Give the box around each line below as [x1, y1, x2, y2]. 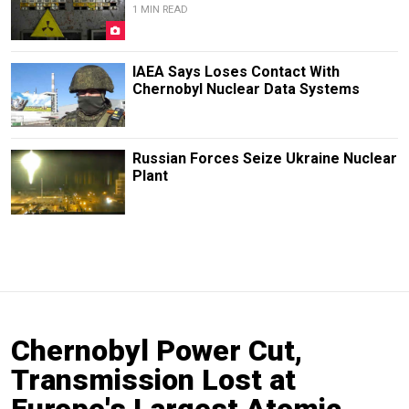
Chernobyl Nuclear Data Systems [131, 80, 360, 99]
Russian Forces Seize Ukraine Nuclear [131, 150, 397, 168]
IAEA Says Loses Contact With [131, 63, 340, 81]
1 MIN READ [131, 3, 188, 16]
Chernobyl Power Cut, [11, 332, 302, 368]
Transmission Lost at [11, 362, 296, 397]
